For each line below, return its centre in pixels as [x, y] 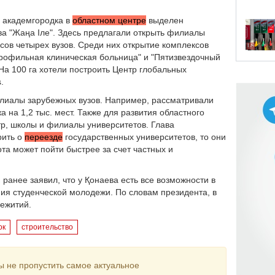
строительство [47, 227]
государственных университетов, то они [144, 137]
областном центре [109, 20]
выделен [165, 20]
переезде [44, 137]
